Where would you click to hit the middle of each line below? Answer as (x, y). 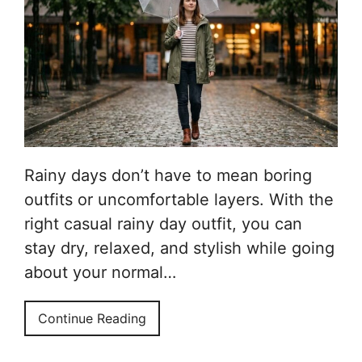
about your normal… (100, 273)
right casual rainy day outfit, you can (163, 224)
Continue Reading (92, 319)
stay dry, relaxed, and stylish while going (179, 248)
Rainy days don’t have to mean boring (168, 176)
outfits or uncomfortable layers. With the (179, 200)
